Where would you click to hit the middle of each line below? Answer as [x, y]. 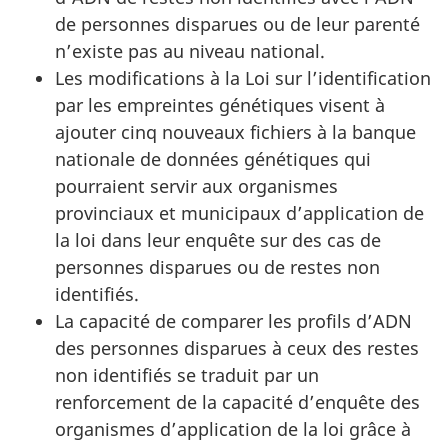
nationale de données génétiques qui [213, 158]
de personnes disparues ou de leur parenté [237, 23]
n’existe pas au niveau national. [190, 50]
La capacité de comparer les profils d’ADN [233, 320]
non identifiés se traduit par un [187, 374]
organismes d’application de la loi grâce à [233, 428]
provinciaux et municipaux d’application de [239, 212]
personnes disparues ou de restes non [217, 266]
